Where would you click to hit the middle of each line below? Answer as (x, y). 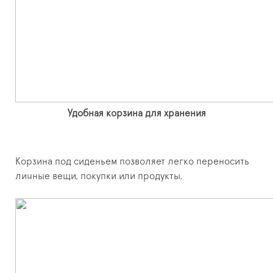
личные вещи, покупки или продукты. (99, 176)
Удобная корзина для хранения (136, 114)
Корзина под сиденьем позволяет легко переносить (132, 162)
